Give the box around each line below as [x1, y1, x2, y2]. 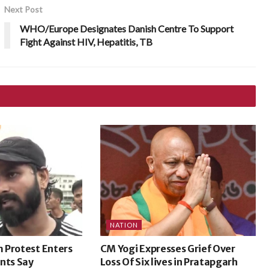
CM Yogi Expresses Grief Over [100, 242, 235, 255]
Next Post [4, 4, 43, 14]
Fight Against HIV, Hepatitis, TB [20, 35, 153, 47]
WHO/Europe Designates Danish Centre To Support [20, 22, 234, 34]
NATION [109, 220, 138, 229]
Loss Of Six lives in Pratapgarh [100, 255, 238, 268]
